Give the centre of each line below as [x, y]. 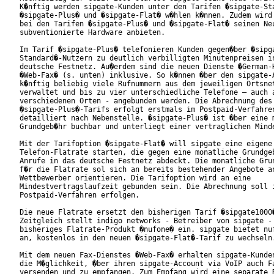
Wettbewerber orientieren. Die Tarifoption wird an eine [135, 178]
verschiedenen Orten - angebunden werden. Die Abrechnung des [146, 101]
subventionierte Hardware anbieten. [101, 33]
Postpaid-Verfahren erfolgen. [92, 195]
